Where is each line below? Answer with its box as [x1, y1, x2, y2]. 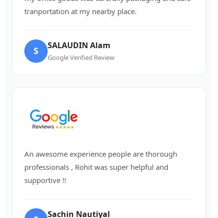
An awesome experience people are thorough [24, 148, 177, 159]
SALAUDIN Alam [48, 39, 110, 51]
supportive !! [24, 175, 66, 185]
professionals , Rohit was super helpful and [24, 162, 168, 172]
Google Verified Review [48, 53, 114, 62]
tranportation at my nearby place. [24, 6, 137, 16]
